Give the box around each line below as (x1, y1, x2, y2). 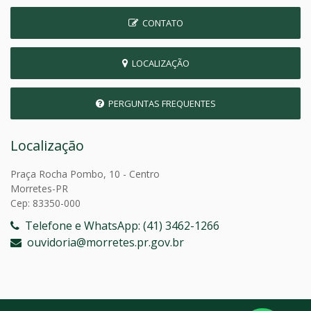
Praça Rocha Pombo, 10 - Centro (10, 167, 160, 180)
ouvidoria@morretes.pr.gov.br (22, 234, 184, 250)
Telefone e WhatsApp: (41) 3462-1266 (19, 217, 219, 233)
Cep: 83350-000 (10, 196, 81, 210)
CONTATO (137, 16, 183, 29)
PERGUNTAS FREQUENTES (103, 96, 216, 110)
